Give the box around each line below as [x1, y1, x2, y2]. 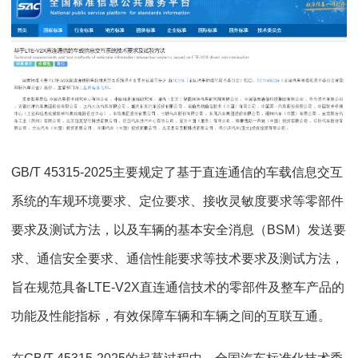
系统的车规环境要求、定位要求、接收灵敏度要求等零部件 [11, 194, 344, 209]
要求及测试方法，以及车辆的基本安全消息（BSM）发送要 [11, 223, 346, 237]
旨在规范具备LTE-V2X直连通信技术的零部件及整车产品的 [11, 280, 344, 295]
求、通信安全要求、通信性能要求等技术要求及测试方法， [11, 252, 344, 266]
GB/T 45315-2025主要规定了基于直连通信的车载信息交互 [11, 165, 343, 180]
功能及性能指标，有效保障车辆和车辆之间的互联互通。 [11, 309, 331, 324]
